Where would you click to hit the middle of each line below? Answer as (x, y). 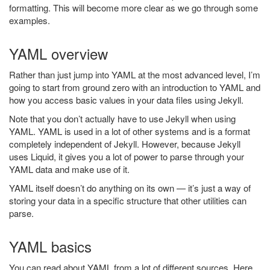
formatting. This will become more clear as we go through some (133, 8)
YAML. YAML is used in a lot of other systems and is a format (130, 131)
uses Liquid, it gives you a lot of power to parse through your (127, 156)
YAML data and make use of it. (69, 169)
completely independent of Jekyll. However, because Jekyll (125, 144)
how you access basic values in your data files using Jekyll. (126, 100)
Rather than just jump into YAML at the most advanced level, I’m (135, 74)
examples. (30, 20)
